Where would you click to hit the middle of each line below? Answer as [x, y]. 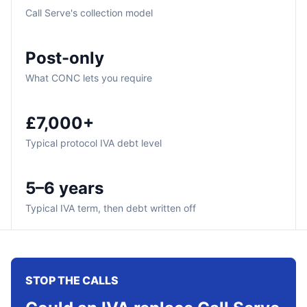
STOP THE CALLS [72, 280]
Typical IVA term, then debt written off [111, 208]
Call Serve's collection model [89, 13]
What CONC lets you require [89, 78]
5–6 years [64, 188]
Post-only [65, 58]
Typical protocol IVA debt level [94, 143]
